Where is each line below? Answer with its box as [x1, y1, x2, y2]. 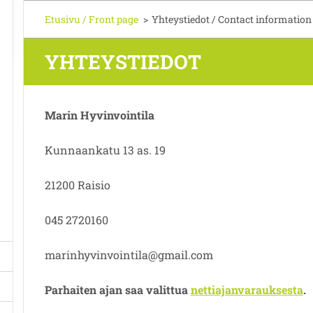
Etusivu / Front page [45, 13, 138, 26]
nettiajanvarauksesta [191, 282, 303, 297]
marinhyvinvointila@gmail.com [45, 247, 213, 262]
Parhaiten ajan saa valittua [45, 282, 191, 297]
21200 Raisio [45, 177, 110, 192]
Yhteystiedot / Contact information [152, 13, 312, 26]
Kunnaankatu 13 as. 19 [45, 143, 166, 157]
